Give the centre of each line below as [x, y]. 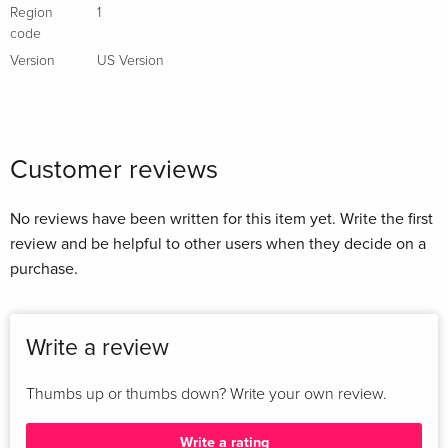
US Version [130, 60]
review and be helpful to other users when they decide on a [218, 243]
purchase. [44, 268]
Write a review [97, 347]
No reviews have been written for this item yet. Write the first [221, 218]
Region [31, 12]
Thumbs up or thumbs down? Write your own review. [206, 393]
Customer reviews [114, 169]
